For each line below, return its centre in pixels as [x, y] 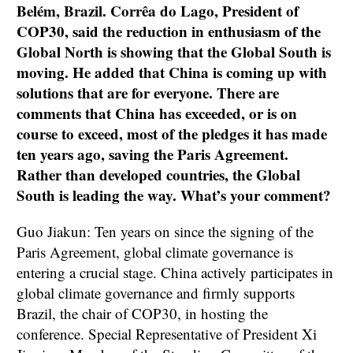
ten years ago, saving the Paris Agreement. [152, 154]
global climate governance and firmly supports [156, 293]
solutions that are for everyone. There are [148, 93]
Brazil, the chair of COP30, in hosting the [142, 314]
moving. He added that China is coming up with [172, 72]
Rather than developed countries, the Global [158, 175]
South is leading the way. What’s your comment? [174, 195]
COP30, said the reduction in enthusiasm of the [169, 32]
